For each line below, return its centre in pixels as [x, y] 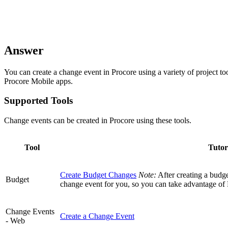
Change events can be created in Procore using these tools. [98, 121]
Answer [24, 50]
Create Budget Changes [98, 175]
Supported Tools [38, 101]
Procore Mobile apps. [38, 81]
